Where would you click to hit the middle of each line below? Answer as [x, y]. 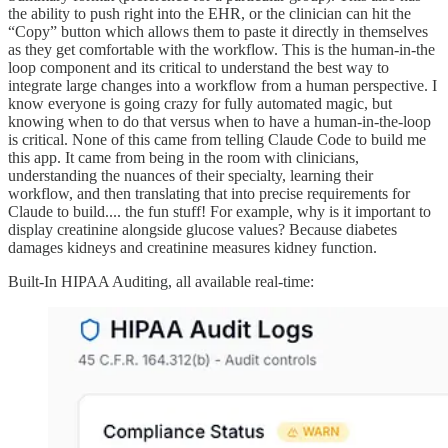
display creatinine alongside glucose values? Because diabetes [202, 229]
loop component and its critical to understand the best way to [198, 67]
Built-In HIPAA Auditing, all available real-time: [161, 281]
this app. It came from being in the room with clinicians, [183, 157]
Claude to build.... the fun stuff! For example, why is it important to [219, 211]
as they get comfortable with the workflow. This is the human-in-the [221, 49]
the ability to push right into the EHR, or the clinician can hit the [209, 13]
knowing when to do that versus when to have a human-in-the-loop [219, 121]
